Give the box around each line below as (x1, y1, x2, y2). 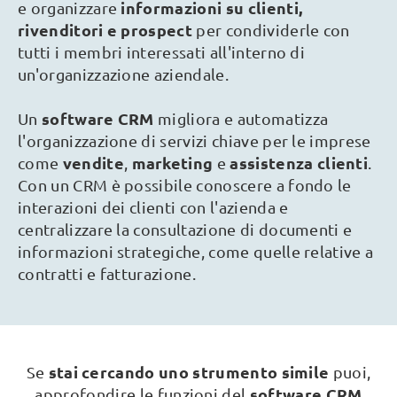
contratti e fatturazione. (18, 264, 197, 283)
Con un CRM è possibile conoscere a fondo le (18, 175, 352, 194)
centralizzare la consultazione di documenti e (18, 220, 353, 238)
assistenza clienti (230, 152, 369, 173)
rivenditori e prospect (18, 19, 197, 40)
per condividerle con (196, 20, 350, 39)
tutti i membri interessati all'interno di (18, 43, 306, 61)
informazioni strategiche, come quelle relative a (18, 242, 374, 261)
